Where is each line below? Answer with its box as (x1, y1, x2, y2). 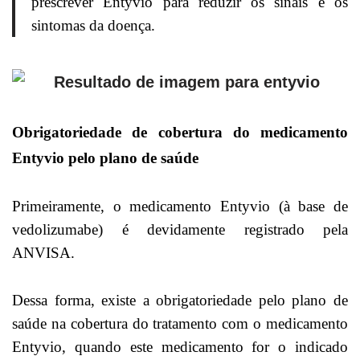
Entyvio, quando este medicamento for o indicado (12, 338, 348, 356)
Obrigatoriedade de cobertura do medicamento (12, 124, 348, 141)
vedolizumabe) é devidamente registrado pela (12, 221, 348, 239)
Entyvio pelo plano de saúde (12, 149, 198, 167)
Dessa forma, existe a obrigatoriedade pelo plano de (12, 292, 348, 309)
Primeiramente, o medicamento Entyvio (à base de (12, 198, 348, 215)
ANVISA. (12, 244, 79, 262)
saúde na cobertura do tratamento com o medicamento (12, 315, 348, 333)
